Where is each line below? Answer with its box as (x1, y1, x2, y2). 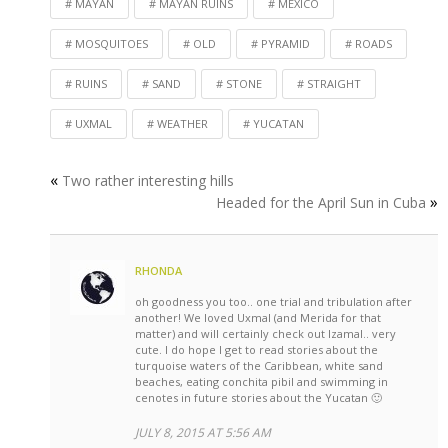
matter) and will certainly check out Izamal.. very (135, 326, 396, 342)
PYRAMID (261, 36, 310, 52)
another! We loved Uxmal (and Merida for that (135, 310, 381, 326)
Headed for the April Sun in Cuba (216, 193, 426, 213)
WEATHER (157, 116, 208, 132)
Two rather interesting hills (62, 171, 234, 191)
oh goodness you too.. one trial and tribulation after (135, 294, 412, 310)
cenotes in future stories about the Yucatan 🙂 (135, 390, 382, 406)
